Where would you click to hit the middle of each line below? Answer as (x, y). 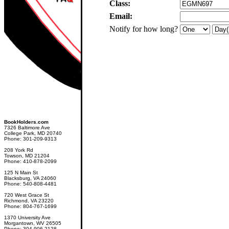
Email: (121, 16)
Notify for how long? (144, 29)
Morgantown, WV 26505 (33, 223)
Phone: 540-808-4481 (30, 184)
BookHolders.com (26, 122)
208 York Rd (19, 150)
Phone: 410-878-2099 (30, 161)
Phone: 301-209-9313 (30, 139)
